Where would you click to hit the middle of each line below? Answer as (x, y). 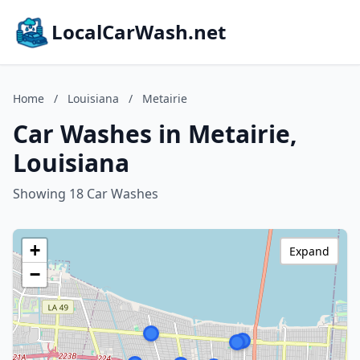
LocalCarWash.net (139, 32)
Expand (309, 251)
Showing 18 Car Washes (86, 194)
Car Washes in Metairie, (155, 134)
